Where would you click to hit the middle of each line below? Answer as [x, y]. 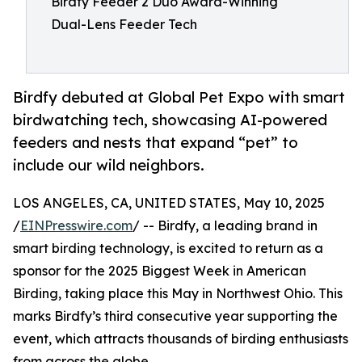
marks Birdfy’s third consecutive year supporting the [175, 316]
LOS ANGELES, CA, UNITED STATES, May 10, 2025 [169, 203]
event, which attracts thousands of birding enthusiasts [181, 339]
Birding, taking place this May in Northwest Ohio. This [178, 294]
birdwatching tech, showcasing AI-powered [170, 120]
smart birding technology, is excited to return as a [168, 248]
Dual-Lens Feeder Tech [124, 24]
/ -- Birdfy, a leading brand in [225, 226]
